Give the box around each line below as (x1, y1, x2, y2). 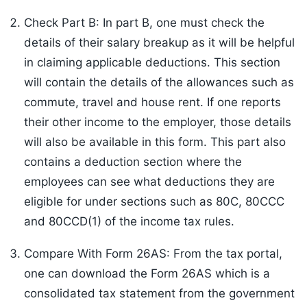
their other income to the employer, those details (24, 115, 291, 130)
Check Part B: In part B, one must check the (24, 16, 265, 30)
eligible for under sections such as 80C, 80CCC (24, 195, 284, 209)
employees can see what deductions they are (24, 175, 275, 189)
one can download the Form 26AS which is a (24, 267, 270, 281)
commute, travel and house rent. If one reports (24, 95, 281, 110)
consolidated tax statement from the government (24, 286, 295, 301)
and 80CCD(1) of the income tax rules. (24, 214, 234, 229)
